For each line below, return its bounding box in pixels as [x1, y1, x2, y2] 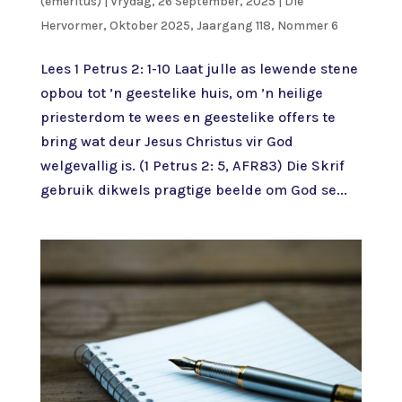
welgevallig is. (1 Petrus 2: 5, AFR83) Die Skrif [39, 157, 345, 174]
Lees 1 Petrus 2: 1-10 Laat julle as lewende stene [39, 60, 358, 77]
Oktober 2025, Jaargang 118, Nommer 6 [109, 18, 338, 33]
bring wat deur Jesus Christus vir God [39, 133, 293, 150]
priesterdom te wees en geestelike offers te [39, 109, 336, 126]
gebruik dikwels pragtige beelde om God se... [39, 181, 347, 198]
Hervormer [39, 18, 103, 33]
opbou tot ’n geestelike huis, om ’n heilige [39, 84, 323, 101]
